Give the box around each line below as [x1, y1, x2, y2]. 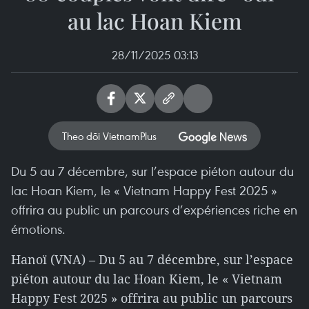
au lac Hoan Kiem [67, 6, 242, 35]
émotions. [11, 220, 66, 237]
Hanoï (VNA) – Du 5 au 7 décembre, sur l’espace [11, 251, 293, 268]
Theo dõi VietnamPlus [62, 129, 157, 143]
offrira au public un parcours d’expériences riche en [11, 201, 297, 218]
